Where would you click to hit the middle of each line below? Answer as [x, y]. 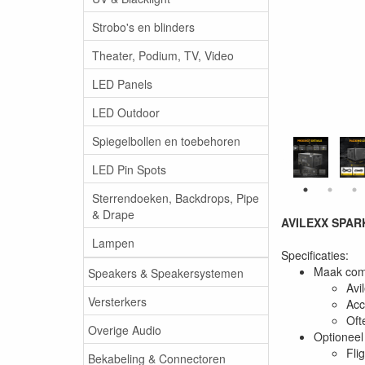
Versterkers [117, 301]
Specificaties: [315, 255]
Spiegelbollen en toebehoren [166, 141]
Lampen [113, 242]
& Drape [113, 214]
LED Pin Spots [129, 169]
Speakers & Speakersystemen [166, 273]
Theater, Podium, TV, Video [163, 55]
